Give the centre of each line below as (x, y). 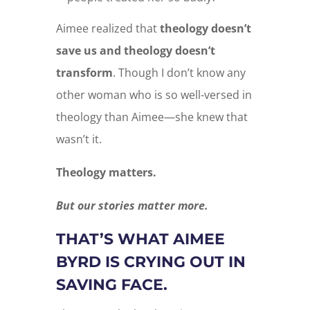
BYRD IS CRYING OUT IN (151, 262)
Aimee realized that (108, 28)
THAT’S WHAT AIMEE (140, 239)
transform (84, 72)
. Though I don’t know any (179, 72)
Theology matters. (106, 172)
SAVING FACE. (111, 284)
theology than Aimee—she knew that (152, 117)
